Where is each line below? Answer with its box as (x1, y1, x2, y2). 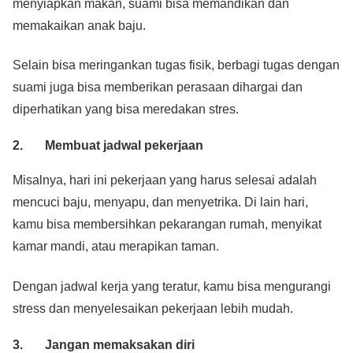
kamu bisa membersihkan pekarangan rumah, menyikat (13, 217, 321, 232)
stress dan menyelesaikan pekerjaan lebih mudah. (13, 301, 293, 315)
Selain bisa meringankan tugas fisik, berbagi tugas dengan (13, 58, 340, 72)
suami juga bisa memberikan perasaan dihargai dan (13, 80, 303, 94)
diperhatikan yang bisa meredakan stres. (13, 102, 239, 116)
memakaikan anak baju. (13, 18, 146, 32)
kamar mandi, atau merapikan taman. (13, 240, 219, 254)
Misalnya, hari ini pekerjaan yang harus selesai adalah (13, 173, 317, 188)
